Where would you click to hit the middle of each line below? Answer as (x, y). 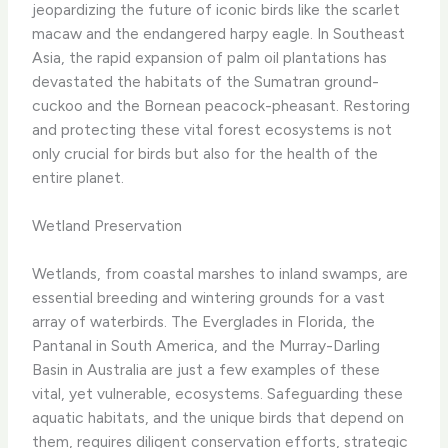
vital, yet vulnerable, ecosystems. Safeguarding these (218, 393)
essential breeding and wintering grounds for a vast (209, 297)
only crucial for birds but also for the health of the (205, 153)
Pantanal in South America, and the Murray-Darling (206, 345)
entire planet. (78, 177)
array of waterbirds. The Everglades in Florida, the (204, 321)
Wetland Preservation (107, 226)
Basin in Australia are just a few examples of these (206, 369)
